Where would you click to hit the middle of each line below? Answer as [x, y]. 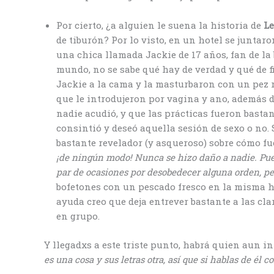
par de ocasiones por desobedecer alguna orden [158, 172]
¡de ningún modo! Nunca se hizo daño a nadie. [158, 157]
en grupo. [79, 216]
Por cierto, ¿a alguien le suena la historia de [160, 25]
